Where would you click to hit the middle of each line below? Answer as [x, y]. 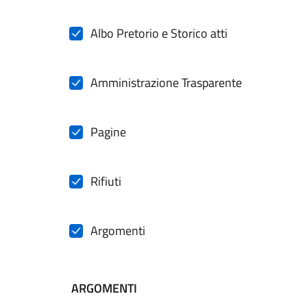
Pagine [108, 132]
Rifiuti [106, 181]
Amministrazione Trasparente [166, 83]
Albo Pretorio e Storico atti [159, 33]
